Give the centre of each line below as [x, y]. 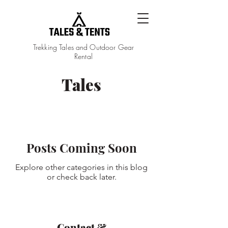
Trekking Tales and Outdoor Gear [83, 47]
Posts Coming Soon [81, 148]
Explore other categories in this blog [81, 167]
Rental [83, 56]
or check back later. [81, 177]
